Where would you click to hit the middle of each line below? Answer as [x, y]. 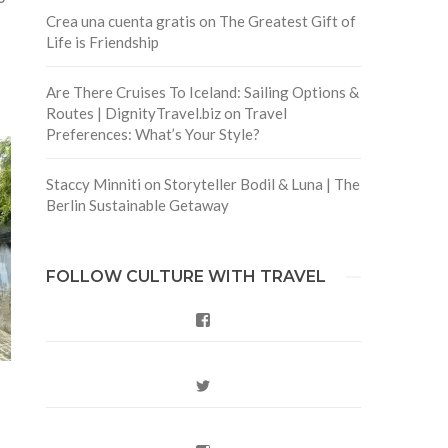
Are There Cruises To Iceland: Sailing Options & [202, 91]
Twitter [233, 384]
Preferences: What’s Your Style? [152, 133]
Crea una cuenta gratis [120, 20]
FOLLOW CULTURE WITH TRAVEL [185, 276]
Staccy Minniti [93, 183]
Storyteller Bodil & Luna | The [261, 183]
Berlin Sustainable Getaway [137, 204]
